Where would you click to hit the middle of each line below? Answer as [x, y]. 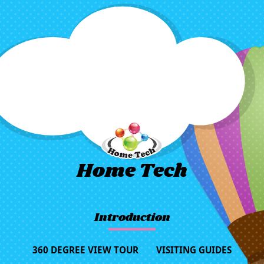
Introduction [132, 218]
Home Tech [132, 172]
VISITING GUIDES [194, 250]
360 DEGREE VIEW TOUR [85, 250]
